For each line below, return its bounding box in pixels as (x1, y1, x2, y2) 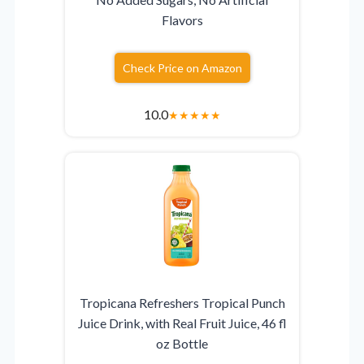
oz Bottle (156, 336, 208, 352)
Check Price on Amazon (122, 61, 242, 76)
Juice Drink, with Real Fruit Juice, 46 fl (77, 315, 287, 331)
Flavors (161, 12, 203, 28)
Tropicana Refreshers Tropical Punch (79, 295, 285, 311)
